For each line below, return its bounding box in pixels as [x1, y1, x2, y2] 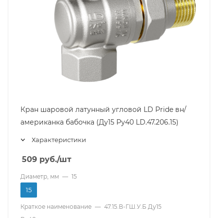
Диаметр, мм [20, 173, 59, 180]
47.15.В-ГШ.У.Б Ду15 [104, 203, 162, 210]
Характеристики [32, 136, 86, 144]
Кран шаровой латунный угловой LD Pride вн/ [20, 105, 186, 114]
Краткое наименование [20, 203, 91, 210]
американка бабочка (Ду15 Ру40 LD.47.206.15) [20, 118, 179, 127]
